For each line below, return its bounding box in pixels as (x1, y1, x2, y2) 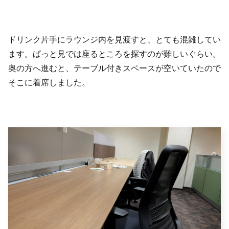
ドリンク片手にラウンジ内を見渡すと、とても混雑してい (8, 35, 221, 44)
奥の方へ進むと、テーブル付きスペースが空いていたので (8, 64, 221, 73)
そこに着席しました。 (8, 78, 90, 87)
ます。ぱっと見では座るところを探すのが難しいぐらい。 (8, 50, 221, 59)
